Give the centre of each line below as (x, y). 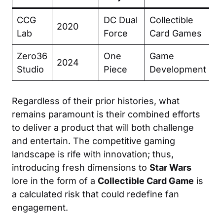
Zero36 (32, 56)
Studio (30, 69)
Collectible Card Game (146, 181)
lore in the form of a (55, 181)
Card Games (176, 33)
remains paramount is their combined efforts (106, 114)
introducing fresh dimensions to (81, 167)
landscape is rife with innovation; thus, (93, 154)
